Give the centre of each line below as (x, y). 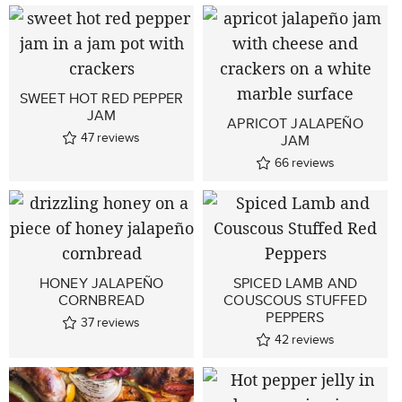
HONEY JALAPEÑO (101, 283)
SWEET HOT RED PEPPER (101, 98)
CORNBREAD (101, 300)
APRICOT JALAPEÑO (295, 123)
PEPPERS (295, 317)
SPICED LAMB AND (295, 283)
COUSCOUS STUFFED (295, 300)
